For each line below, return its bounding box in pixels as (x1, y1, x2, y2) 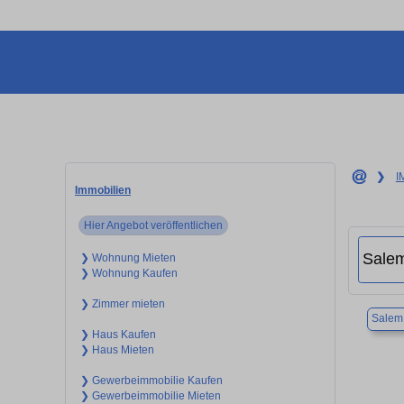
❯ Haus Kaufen (79, 327, 156, 341)
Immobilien (75, 183, 131, 197)
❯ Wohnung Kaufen (79, 266, 178, 280)
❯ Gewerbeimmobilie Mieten (79, 389, 221, 402)
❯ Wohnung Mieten (79, 251, 176, 264)
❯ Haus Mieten (79, 343, 154, 356)
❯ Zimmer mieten (79, 297, 165, 310)
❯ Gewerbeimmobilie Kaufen (79, 373, 223, 387)
